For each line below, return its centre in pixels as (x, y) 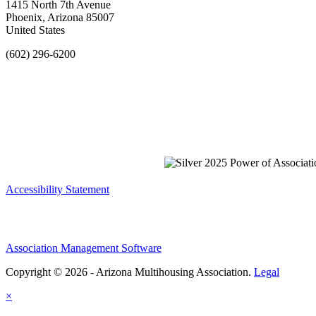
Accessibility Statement (57, 189)
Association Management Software (84, 248)
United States (35, 30)
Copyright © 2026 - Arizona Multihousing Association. (130, 272)
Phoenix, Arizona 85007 (60, 17)
